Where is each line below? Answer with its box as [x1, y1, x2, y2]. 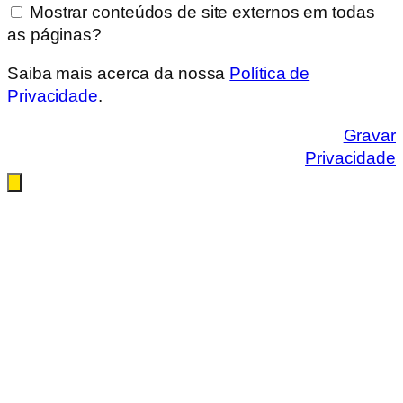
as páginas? [7, 24, 102, 44]
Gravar [343, 125, 396, 145]
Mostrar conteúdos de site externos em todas [25, 2, 375, 22]
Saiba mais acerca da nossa [7, 64, 230, 84]
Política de [229, 64, 310, 84]
